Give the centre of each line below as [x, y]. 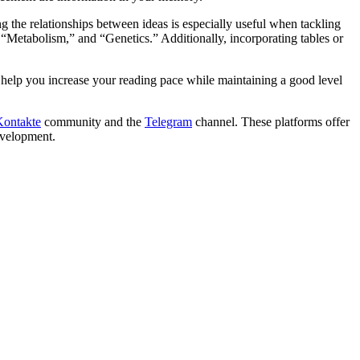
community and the [93, 122]
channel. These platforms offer [271, 122]
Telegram [168, 122]
